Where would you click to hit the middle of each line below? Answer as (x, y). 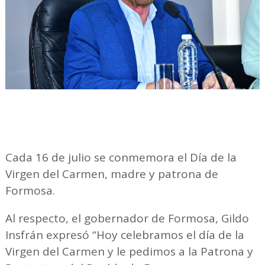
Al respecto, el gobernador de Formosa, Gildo (127, 219)
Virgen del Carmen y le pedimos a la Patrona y (129, 252)
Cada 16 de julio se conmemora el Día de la (121, 158)
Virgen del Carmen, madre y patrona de (112, 174)
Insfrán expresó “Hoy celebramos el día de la (125, 235)
